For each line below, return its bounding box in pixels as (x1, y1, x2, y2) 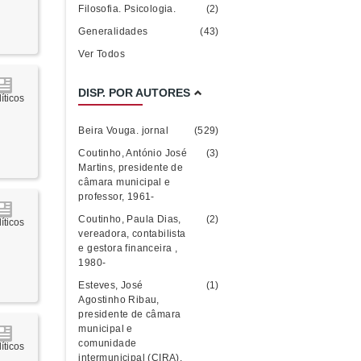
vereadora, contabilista (78, 228, 186, 239)
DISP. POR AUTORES (78, 86, 191, 99)
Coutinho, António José (78, 147, 188, 159)
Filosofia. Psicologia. (78, 3, 176, 15)
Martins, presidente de (78, 162, 184, 173)
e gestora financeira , (78, 243, 178, 254)
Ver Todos (78, 48, 126, 60)
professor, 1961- (78, 191, 155, 202)
